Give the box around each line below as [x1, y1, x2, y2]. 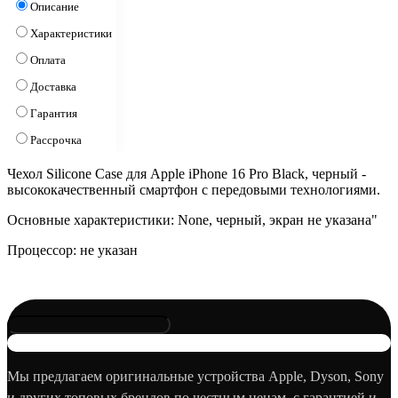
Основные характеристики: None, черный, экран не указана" [7, 211, 378, 227]
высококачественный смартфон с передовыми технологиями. [7, 181, 380, 197]
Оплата [30, 52, 66, 67]
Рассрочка [30, 132, 82, 147]
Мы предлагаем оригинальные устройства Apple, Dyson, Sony [7, 368, 384, 384]
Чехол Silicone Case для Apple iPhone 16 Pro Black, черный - [7, 165, 366, 181]
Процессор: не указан [7, 242, 138, 258]
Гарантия [30, 106, 77, 120]
